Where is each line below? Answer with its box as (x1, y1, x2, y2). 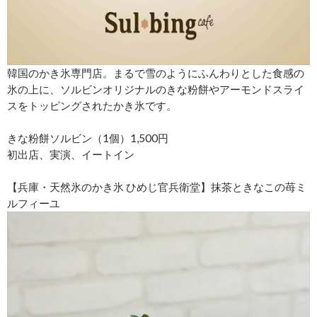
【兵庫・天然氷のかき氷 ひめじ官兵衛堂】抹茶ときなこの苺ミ (7, 180, 306, 194)
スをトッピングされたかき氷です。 (7, 99, 177, 113)
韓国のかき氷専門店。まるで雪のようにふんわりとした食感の (7, 67, 304, 80)
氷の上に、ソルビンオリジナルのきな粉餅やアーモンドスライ (7, 83, 304, 96)
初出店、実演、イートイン (7, 148, 134, 161)
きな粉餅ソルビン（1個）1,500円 (7, 132, 168, 145)
